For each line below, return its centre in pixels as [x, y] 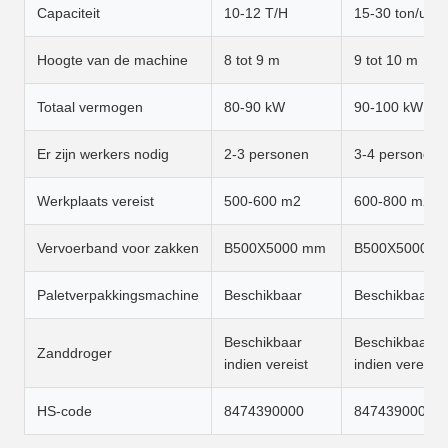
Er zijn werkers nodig [103, 153]
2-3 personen [266, 153]
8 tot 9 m [252, 59]
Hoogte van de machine [112, 59]
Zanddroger [74, 352]
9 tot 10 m [386, 59]
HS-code [64, 410]
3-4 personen [396, 153]
